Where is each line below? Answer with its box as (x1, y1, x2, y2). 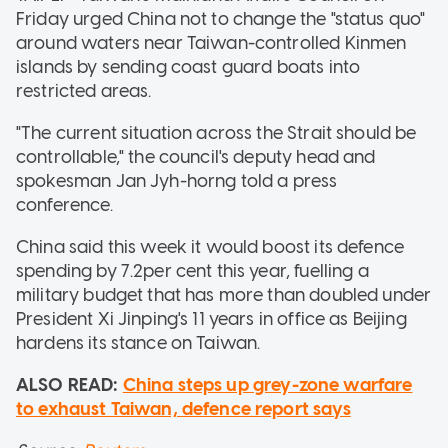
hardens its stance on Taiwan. (16, 331, 261, 354)
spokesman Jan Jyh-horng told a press (16, 169, 338, 192)
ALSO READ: (16, 373, 123, 396)
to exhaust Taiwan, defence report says (16, 397, 351, 420)
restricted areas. (16, 79, 152, 102)
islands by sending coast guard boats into (16, 55, 361, 78)
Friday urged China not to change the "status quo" (16, 7, 426, 30)
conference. (16, 193, 113, 216)
